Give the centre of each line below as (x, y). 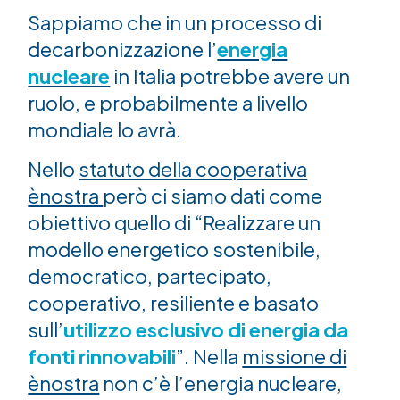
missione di (295, 357)
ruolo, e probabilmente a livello (168, 102)
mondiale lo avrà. (105, 129)
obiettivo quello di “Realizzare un (175, 223)
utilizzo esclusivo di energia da (206, 330)
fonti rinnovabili (102, 357)
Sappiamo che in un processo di (175, 22)
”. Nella (209, 357)
